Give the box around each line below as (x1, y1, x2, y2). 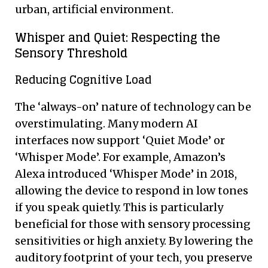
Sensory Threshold (15, 42, 128, 64)
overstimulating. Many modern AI (15, 116, 198, 130)
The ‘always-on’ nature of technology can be (15, 99, 251, 114)
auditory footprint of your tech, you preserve (15, 250, 252, 264)
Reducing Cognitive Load (15, 69, 151, 89)
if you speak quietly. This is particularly (15, 200, 223, 214)
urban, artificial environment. (15, 2, 173, 16)
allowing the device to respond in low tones (15, 183, 248, 197)
